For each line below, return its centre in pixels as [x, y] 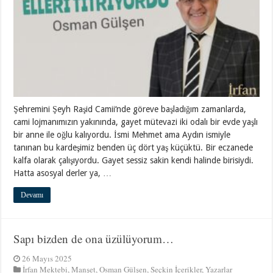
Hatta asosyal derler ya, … [63, 173]
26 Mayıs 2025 [47, 258]
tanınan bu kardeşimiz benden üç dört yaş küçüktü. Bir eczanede [133, 147]
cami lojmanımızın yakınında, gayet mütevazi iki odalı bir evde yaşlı [136, 122]
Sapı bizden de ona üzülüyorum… [94, 238]
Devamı [32, 195]
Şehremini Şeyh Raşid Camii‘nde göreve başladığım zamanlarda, [130, 109]
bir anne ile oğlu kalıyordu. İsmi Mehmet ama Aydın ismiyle [122, 134]
